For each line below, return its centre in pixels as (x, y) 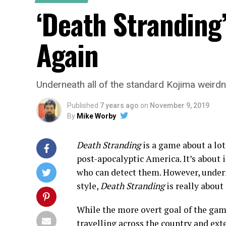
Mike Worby (96, 116)
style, (89, 186)
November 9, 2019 (180, 105)
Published (83, 105)
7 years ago (119, 105)
